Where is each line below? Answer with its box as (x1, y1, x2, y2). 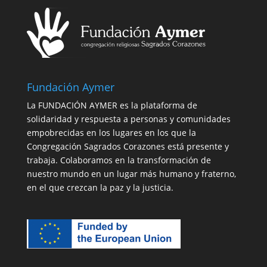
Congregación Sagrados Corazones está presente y (26, 141, 229, 153)
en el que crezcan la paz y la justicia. (26, 182, 173, 194)
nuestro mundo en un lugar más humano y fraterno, (26, 168, 236, 180)
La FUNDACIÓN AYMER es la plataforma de (26, 100, 197, 111)
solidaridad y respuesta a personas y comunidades (26, 113, 231, 125)
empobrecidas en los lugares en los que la (26, 127, 196, 139)
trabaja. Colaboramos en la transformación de (26, 154, 211, 166)
